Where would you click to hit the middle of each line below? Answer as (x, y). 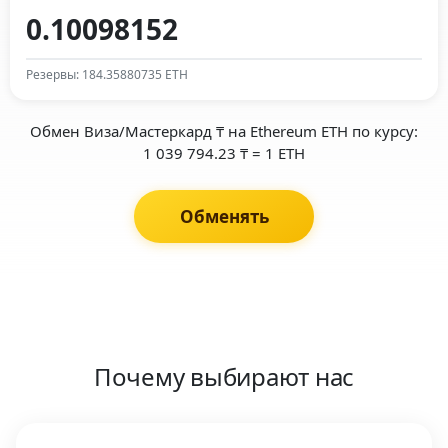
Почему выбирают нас (224, 376)
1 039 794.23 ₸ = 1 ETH (224, 152)
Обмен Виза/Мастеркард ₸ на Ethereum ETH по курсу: (224, 130)
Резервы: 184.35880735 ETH (107, 74)
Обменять (224, 216)
